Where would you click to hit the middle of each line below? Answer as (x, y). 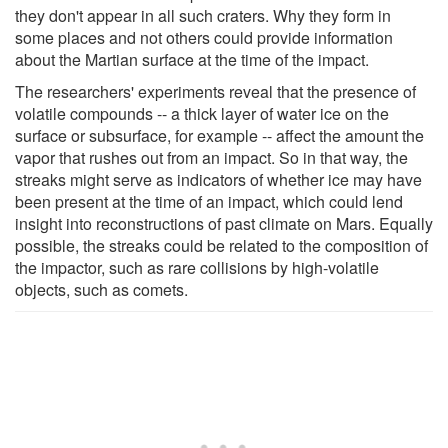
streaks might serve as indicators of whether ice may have (218, 179)
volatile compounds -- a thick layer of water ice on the (202, 113)
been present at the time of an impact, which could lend (209, 201)
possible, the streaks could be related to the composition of (221, 245)
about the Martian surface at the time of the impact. (192, 59)
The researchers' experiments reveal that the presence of (215, 91)
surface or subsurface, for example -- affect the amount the (219, 135)
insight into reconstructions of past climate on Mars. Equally (224, 223)
